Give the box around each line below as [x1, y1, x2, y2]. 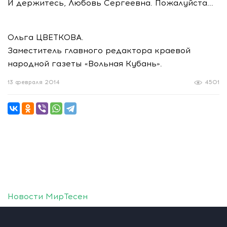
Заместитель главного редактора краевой [8, 46, 191, 55]
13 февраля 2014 [8, 79, 60, 86]
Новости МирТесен [8, 192, 88, 201]
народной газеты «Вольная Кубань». [8, 59, 162, 68]
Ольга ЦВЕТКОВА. [8, 32, 84, 42]
